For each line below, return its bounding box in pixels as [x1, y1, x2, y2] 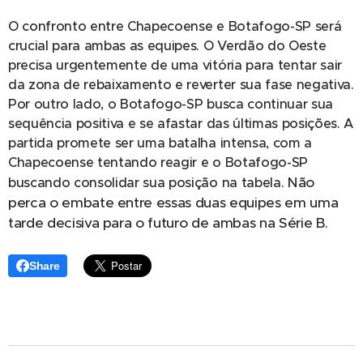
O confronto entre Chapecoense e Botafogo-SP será [8, 17, 342, 35]
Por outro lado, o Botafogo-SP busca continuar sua [8, 95, 333, 113]
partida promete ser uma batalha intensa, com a [8, 134, 312, 152]
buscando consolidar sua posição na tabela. [8, 173, 288, 191]
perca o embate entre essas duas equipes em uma [8, 193, 339, 211]
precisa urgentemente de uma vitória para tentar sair [8, 56, 342, 74]
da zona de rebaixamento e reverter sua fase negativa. [8, 75, 354, 93]
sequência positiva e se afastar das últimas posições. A [8, 114, 353, 132]
